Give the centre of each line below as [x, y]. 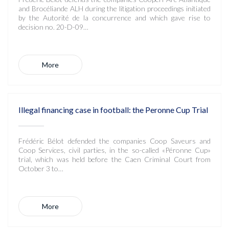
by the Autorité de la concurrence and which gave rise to [114, 18]
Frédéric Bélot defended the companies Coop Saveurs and [114, 141]
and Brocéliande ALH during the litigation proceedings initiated [114, 8]
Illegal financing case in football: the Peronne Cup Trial [113, 110]
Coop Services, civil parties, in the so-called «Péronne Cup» [114, 150]
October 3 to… [41, 168]
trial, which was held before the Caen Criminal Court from [114, 159]
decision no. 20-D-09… [53, 27]
